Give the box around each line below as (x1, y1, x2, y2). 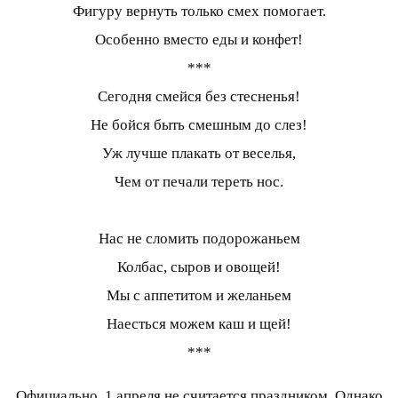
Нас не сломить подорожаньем (98, 230, 300, 248)
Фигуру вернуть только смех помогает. (72, 3, 326, 20)
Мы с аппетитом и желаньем (107, 287, 291, 305)
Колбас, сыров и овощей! (117, 259, 281, 276)
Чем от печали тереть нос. (115, 173, 283, 191)
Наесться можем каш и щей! (107, 315, 291, 333)
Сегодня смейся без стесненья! (98, 88, 300, 106)
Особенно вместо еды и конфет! (95, 31, 303, 49)
